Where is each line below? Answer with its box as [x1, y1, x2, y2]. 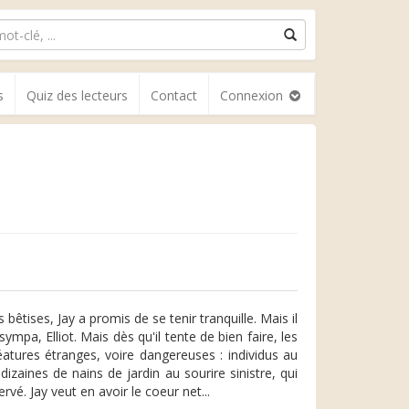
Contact [151, 87, 197, 104]
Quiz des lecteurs [26, 87, 128, 104]
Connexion [220, 87, 287, 104]
